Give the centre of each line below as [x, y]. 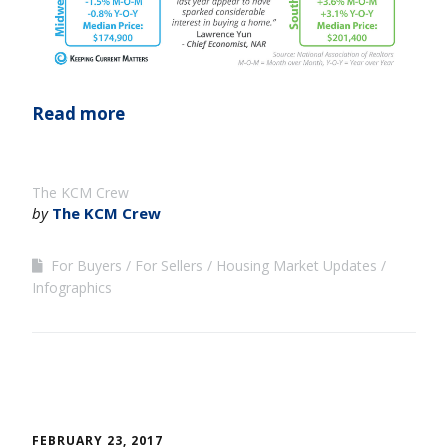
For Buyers [86, 265]
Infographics [72, 287]
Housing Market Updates [296, 265]
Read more [78, 113]
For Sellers [169, 265]
